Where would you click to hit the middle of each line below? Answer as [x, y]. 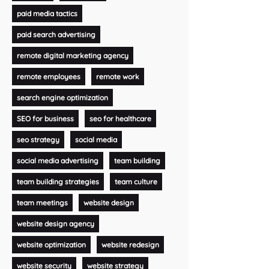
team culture [136, 181]
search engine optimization [62, 97]
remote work [117, 76]
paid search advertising [56, 34]
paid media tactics [47, 13]
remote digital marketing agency [72, 55]
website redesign [130, 244]
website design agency [55, 223]
